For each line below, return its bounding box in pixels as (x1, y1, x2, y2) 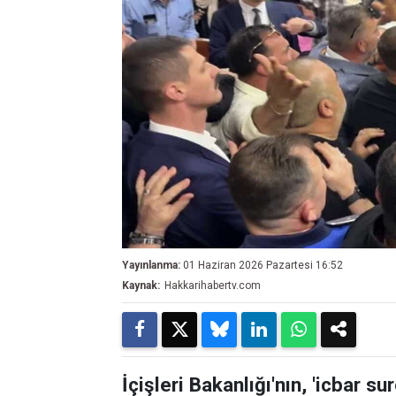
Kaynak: (122, 279, 160, 292)
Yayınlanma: (122, 259, 180, 271)
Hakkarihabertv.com (164, 279, 261, 292)
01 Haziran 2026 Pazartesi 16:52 (183, 259, 343, 271)
